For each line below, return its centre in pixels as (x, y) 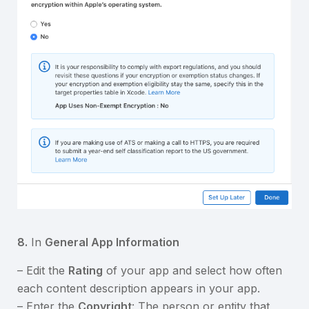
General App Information (112, 242)
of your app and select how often (192, 270)
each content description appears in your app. (139, 288)
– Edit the (43, 270)
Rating (86, 270)
